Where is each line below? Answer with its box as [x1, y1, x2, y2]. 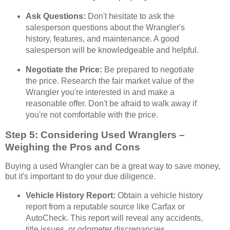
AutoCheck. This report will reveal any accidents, [25, 214, 203, 223]
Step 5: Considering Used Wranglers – [5, 129, 185, 140]
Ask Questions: [25, 11, 86, 21]
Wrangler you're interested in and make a [25, 87, 175, 97]
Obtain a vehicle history [115, 191, 203, 200]
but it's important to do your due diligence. [5, 172, 156, 181]
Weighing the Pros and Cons [5, 141, 140, 152]
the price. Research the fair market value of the [25, 76, 194, 85]
